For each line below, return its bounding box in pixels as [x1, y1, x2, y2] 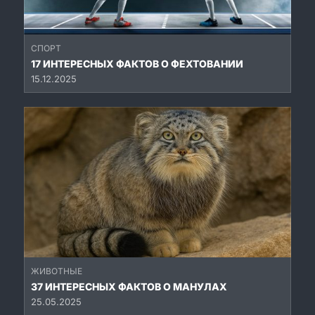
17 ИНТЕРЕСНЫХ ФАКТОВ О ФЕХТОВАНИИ [31, 57, 243, 70]
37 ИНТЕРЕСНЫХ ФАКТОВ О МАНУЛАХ [31, 280, 227, 292]
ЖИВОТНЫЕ [31, 265, 82, 276]
